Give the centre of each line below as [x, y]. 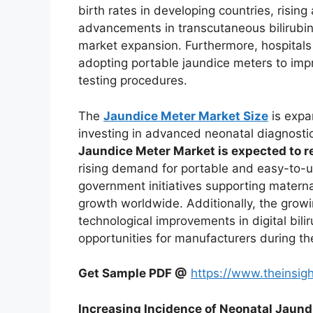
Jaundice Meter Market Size [186, 116]
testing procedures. [133, 81]
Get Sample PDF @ [133, 274]
